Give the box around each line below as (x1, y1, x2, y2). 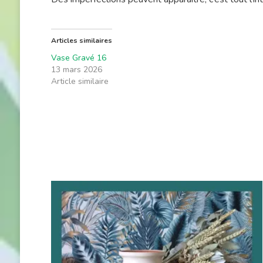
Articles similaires (50, 35, 112, 45)
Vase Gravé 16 (50, 52, 106, 63)
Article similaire (50, 75, 109, 87)
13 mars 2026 (50, 63, 102, 75)
